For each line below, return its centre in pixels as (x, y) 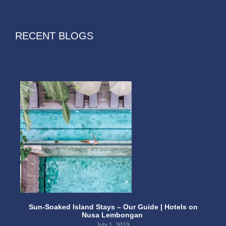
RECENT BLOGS (54, 36)
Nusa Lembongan (113, 215)
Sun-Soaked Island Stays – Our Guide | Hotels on (113, 207)
